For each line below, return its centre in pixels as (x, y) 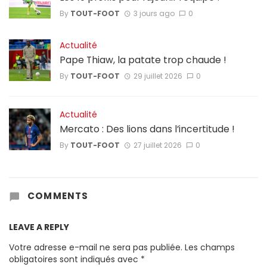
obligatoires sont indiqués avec (75, 260)
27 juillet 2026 (157, 145)
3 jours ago (154, 13)
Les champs (210, 248)
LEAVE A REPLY (39, 227)
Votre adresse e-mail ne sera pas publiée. (96, 248)
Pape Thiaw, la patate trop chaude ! (143, 60)
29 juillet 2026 (158, 76)
